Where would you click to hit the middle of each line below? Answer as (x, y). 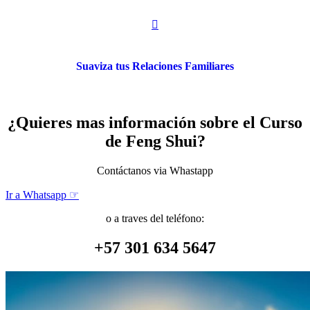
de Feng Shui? (155, 142)
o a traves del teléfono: (155, 219)
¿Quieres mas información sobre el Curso (155, 123)
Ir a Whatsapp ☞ (42, 195)
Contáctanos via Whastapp (155, 171)
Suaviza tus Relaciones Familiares (155, 66)
